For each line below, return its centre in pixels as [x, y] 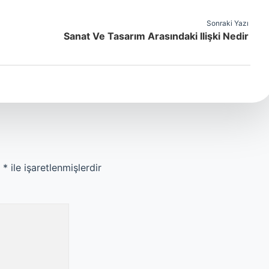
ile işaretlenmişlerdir [55, 168]
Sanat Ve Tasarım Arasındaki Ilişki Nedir [156, 36]
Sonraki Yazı [228, 23]
